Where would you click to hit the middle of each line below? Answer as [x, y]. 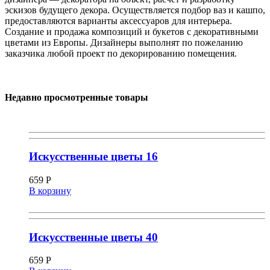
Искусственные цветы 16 [93, 157]
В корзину [50, 191]
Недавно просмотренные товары [77, 98]
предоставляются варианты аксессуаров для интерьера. [118, 21]
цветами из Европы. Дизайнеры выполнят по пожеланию [124, 43]
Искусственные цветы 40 [93, 237]
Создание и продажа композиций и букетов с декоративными [132, 32]
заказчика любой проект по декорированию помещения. [121, 54]
